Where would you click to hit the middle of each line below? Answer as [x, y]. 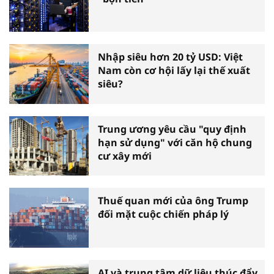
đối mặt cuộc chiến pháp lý [163, 214]
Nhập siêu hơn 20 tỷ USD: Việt [170, 57]
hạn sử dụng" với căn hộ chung [175, 142]
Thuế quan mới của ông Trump [173, 201]
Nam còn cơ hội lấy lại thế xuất [174, 71]
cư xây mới [125, 156]
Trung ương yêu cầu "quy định [172, 129]
